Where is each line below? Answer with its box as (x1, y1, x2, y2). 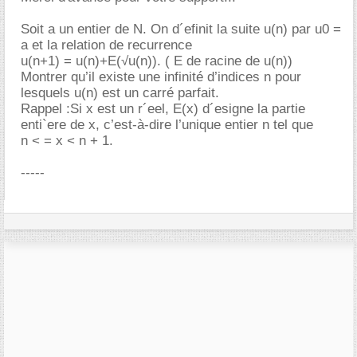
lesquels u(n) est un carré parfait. (21, 85, 219, 100)
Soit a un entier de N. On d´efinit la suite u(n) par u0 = (21, 22, 341, 37)
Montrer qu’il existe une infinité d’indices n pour (21, 69, 301, 84)
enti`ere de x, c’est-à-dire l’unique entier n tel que (21, 117, 313, 132)
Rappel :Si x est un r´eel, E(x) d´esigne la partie (21, 101, 305, 116)
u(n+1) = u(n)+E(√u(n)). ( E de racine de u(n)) (21, 53, 292, 69)
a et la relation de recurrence (21, 37, 192, 53)
